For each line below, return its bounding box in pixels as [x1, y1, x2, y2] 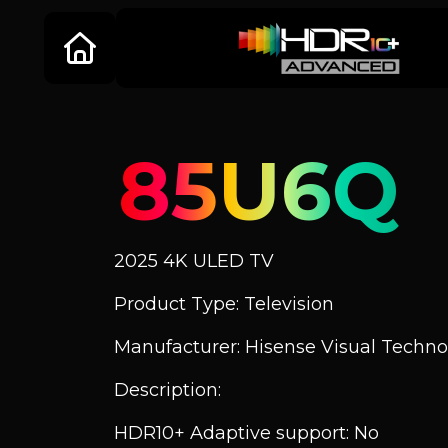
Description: [114, 379, 221, 401]
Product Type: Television [114, 293, 334, 315]
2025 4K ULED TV [114, 250, 274, 272]
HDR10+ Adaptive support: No [114, 422, 379, 444]
